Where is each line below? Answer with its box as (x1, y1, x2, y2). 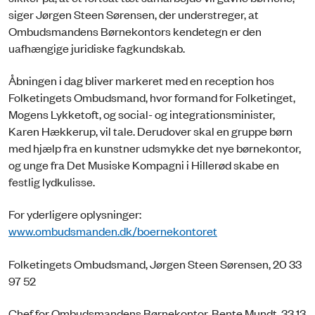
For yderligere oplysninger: (8, 206, 141, 222)
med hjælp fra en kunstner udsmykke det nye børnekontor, (8, 139, 301, 155)
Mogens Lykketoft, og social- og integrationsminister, (8, 105, 275, 122)
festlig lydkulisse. (8, 173, 95, 189)
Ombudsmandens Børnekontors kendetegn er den (8, 22, 262, 39)
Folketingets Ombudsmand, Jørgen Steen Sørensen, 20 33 (8, 255, 302, 271)
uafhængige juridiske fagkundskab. (8, 39, 185, 56)
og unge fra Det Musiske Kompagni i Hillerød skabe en (8, 156, 279, 172)
